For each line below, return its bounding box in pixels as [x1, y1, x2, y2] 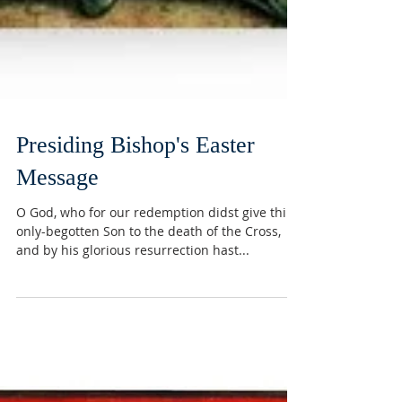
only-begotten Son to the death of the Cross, [16, 330, 281, 347]
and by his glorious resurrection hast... [16, 349, 249, 366]
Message [16, 272, 99, 298]
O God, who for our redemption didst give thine [16, 311, 301, 328]
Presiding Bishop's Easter [16, 240, 255, 266]
